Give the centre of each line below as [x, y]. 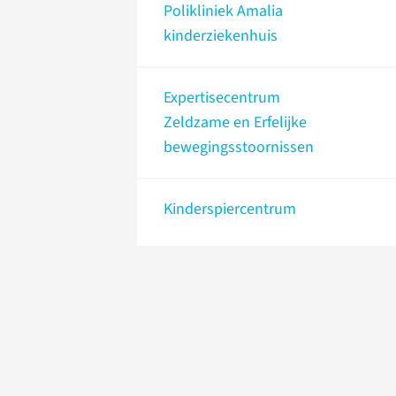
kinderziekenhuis [221, 36]
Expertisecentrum [222, 98]
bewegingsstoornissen [239, 148]
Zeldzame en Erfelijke [235, 123]
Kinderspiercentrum [230, 209]
